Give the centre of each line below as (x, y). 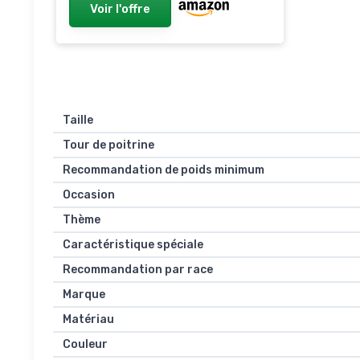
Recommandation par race (138, 270)
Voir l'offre (120, 9)
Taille (78, 120)
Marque (84, 295)
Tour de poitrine (108, 145)
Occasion (89, 195)
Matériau (88, 319)
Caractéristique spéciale (133, 245)
